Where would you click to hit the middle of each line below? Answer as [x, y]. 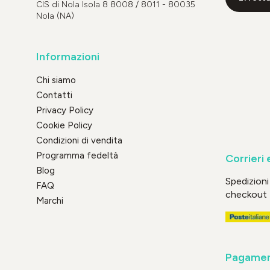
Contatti [54, 95]
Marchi [50, 200]
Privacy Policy [65, 110]
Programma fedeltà [77, 155]
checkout [246, 194]
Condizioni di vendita [79, 140]
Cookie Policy [64, 125]
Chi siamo [56, 80]
